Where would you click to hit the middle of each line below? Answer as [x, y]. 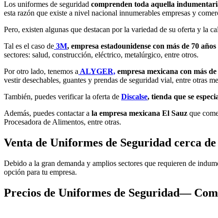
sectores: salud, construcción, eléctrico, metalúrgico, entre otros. [101, 55]
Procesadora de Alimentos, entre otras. [63, 122]
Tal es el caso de [29, 46]
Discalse [134, 97]
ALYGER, [97, 72]
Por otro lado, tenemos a [41, 72]
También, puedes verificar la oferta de [63, 97]
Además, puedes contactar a [48, 113]
